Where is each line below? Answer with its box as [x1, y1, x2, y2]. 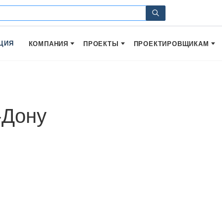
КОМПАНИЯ [28, 40, 68, 48]
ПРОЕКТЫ [83, 40, 119, 48]
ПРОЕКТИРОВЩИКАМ [133, 40, 209, 48]
